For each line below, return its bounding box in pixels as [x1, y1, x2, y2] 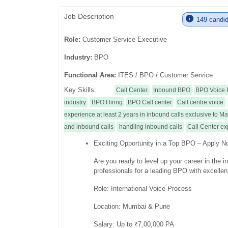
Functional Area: [64, 71, 119, 79]
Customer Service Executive [82, 35, 167, 43]
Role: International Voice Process [94, 184, 192, 192]
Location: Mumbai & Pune [94, 202, 173, 210]
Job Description [64, 12, 115, 20]
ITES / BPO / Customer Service [118, 71, 213, 79]
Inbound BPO [153, 86, 190, 94]
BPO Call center [127, 98, 172, 106]
